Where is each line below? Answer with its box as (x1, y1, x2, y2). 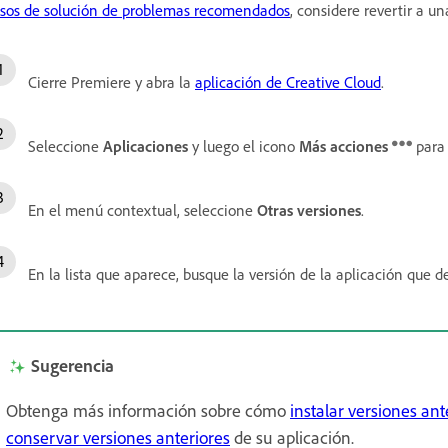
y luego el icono (188, 135, 299, 156)
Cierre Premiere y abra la (28, 71, 195, 92)
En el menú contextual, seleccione (28, 199, 257, 220)
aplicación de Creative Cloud (195, 71, 381, 92)
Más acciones (299, 135, 388, 156)
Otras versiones (257, 199, 361, 220)
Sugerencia (31, 353, 114, 376)
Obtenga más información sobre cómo (6, 398, 290, 421)
